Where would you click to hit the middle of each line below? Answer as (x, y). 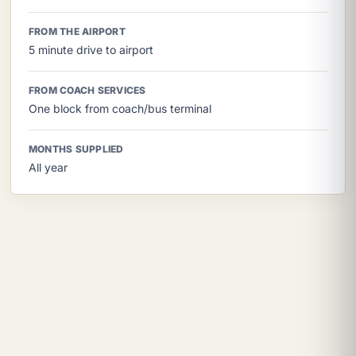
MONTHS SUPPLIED (76, 149)
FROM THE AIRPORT (77, 32)
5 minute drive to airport (91, 50)
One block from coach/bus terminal (120, 109)
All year (48, 168)
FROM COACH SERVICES (87, 91)
